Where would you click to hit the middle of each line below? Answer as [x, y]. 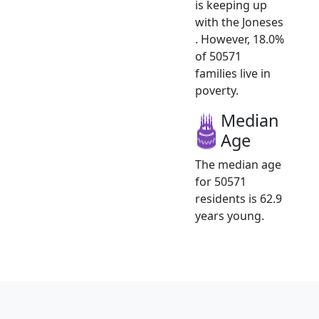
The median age [238, 164]
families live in [233, 73]
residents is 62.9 [239, 198]
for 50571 [221, 181]
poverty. [217, 90]
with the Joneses [239, 22]
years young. [230, 215]
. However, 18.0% [240, 39]
